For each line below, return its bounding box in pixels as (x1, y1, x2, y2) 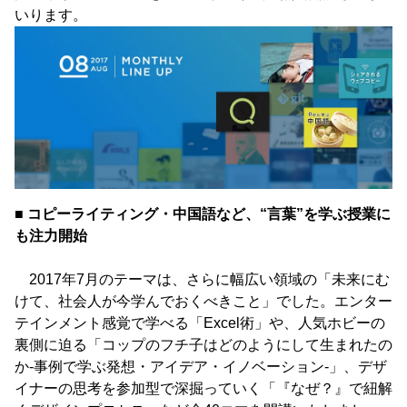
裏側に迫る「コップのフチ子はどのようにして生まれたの (15, 336, 392, 352)
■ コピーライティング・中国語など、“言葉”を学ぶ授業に (15, 205, 391, 222)
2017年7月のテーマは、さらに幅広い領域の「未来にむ (15, 271, 390, 287)
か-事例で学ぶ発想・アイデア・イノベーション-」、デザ (15, 358, 387, 374)
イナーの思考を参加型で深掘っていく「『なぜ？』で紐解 (15, 380, 392, 396)
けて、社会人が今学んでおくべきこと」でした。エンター (15, 293, 392, 309)
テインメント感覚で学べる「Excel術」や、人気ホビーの (15, 314, 385, 331)
